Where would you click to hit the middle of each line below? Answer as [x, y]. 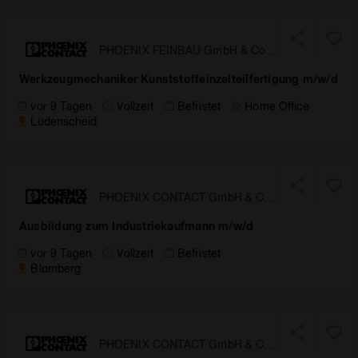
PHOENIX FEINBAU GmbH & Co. [184, 50]
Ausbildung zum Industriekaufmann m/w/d [137, 226]
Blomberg [56, 268]
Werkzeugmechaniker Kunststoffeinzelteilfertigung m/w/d [179, 79]
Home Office [277, 106]
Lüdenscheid [64, 121]
